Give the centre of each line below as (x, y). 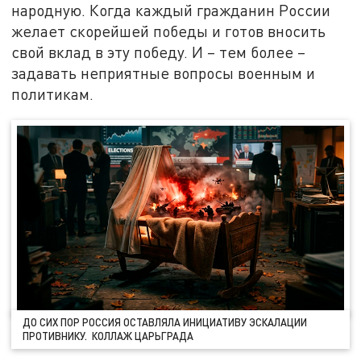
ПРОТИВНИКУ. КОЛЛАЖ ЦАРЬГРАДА (108, 336)
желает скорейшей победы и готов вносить (169, 31)
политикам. (53, 93)
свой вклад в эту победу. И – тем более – (159, 52)
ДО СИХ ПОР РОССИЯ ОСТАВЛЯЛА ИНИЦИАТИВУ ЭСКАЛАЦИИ (165, 323)
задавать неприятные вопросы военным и (164, 73)
